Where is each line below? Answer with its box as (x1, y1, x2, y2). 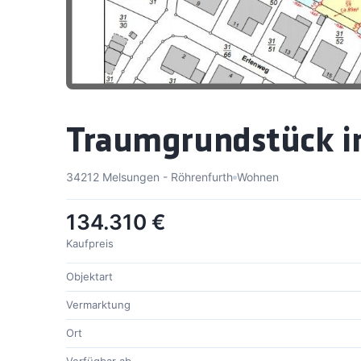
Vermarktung (66, 298, 131, 312)
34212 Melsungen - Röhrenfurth (66, 170, 233, 185)
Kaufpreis (66, 237, 114, 251)
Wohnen (237, 170, 279, 185)
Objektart (66, 270, 113, 284)
